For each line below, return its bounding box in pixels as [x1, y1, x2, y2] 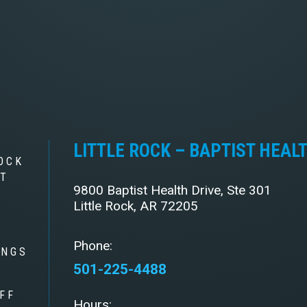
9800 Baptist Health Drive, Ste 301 [73, 182, 272, 198]
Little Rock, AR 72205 [73, 197, 199, 214]
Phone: [73, 237, 113, 254]
